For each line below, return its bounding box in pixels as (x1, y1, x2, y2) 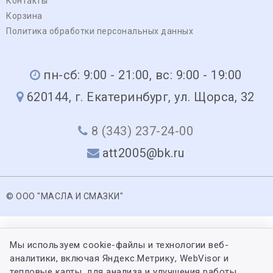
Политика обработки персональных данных (6, 26, 193, 36)
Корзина (6, 10, 43, 21)
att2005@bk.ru (102, 145, 185, 160)
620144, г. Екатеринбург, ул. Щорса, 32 (26, 89, 255, 104)
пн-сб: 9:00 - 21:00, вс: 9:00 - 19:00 (43, 67, 242, 82)
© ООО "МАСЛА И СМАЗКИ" (6, 191, 123, 201)
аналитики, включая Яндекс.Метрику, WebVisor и (10, 253, 229, 264)
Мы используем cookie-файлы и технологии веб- (10, 239, 229, 250)
